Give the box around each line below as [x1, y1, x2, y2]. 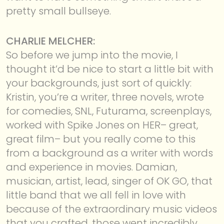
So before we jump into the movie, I [6, 47, 178, 62]
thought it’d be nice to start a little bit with [6, 61, 213, 76]
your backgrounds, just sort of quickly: [6, 75, 191, 90]
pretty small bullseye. [6, 3, 111, 18]
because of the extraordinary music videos [6, 201, 217, 216]
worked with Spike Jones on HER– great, [6, 117, 198, 132]
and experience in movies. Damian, [6, 159, 177, 174]
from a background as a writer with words [6, 145, 213, 160]
